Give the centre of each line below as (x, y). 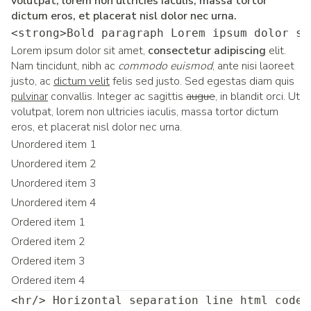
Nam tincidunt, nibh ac (65, 66)
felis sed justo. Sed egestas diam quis (202, 81)
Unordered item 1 (54, 144)
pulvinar (30, 96)
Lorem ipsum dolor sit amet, (79, 51)
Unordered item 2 (54, 164)
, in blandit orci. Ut (258, 96)
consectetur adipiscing (207, 51)
